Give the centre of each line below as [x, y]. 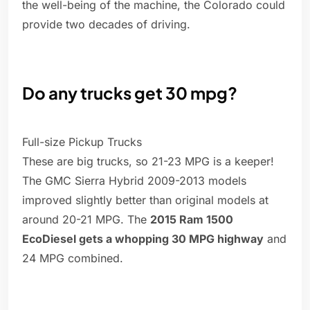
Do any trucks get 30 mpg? [130, 93]
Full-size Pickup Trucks [82, 142]
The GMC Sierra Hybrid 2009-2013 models [134, 181]
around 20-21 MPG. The [86, 220]
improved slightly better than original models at [145, 200]
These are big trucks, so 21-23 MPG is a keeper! [148, 162]
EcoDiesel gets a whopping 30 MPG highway [143, 239]
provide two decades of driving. [106, 25]
